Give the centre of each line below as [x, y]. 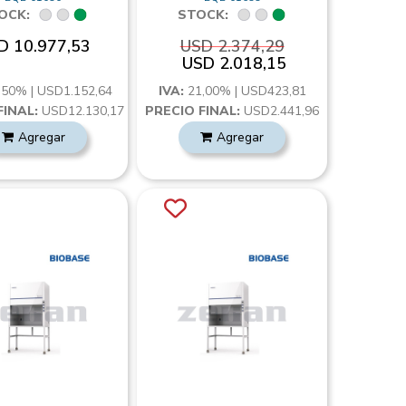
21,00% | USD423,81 [246, 91]
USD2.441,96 [280, 111]
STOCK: [203, 15]
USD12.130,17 [81, 111]
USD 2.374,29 [232, 46]
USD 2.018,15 [235, 63]
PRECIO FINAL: [193, 111]
